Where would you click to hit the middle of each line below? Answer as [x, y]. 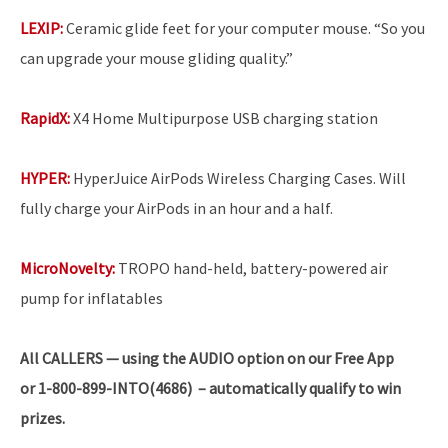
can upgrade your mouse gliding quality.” [156, 57]
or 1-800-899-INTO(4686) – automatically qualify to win [210, 387]
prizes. [42, 417]
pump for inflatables [91, 297]
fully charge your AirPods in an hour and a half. [176, 207]
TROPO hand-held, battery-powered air [251, 267]
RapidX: [45, 117]
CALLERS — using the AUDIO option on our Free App [218, 357]
